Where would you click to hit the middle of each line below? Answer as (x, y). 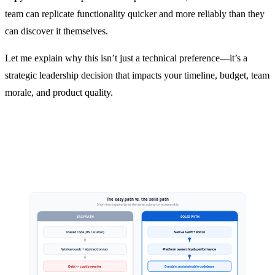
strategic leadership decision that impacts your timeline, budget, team (137, 75)
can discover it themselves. (56, 31)
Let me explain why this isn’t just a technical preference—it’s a (126, 58)
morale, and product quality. (59, 92)
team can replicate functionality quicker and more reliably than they (135, 14)
